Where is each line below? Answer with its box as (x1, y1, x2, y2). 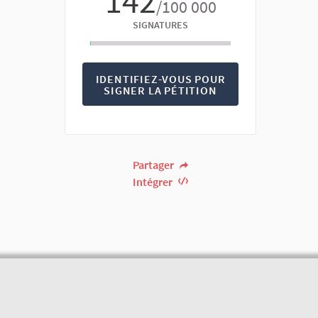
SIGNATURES (133, 18, 188, 31)
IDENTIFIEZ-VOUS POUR (95, 71, 226, 86)
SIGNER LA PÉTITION (104, 82, 217, 97)
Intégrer (133, 175, 175, 190)
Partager (133, 158, 177, 172)
